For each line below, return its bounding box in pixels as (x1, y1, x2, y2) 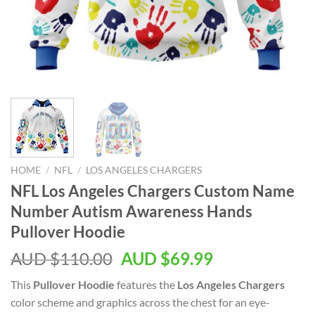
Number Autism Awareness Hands (11, 201, 252, 221)
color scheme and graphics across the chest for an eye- (11, 295, 270, 309)
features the (115, 277, 177, 291)
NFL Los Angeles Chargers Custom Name (11, 181, 295, 200)
